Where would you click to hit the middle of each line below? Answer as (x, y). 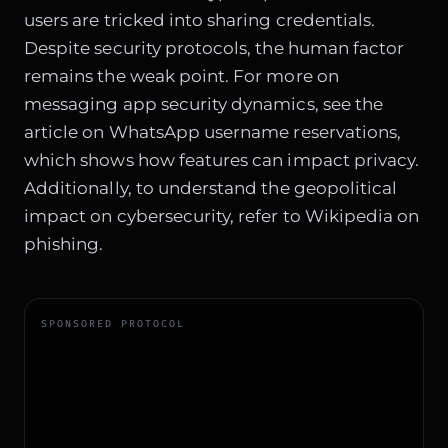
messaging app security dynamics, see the (204, 104)
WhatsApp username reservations (253, 132)
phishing (62, 244)
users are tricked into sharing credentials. (200, 20)
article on (66, 132)
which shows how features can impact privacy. (222, 160)
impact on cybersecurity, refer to (164, 216)
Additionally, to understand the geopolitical (211, 188)
